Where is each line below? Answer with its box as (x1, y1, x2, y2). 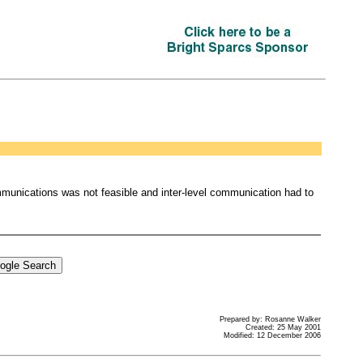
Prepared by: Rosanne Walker (219, 315, 321, 323)
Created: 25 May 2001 (245, 323, 321, 331)
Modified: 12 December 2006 (223, 331, 321, 340)
